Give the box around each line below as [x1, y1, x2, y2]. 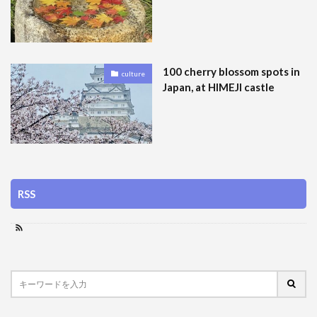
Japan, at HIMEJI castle [163, 81, 275, 94]
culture [122, 69, 145, 78]
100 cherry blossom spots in [163, 65, 300, 79]
